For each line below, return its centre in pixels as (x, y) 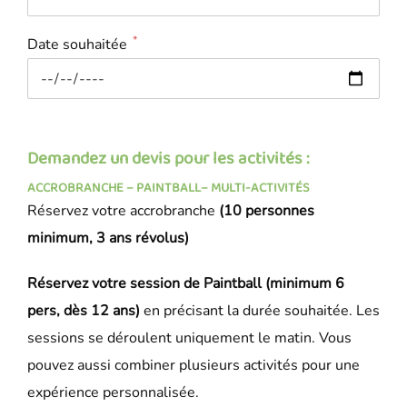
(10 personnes (267, 211)
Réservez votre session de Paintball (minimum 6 (186, 284)
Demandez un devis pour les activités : (169, 159)
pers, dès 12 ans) (84, 311)
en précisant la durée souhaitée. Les (260, 311)
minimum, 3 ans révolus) (108, 238)
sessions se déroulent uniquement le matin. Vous (189, 338)
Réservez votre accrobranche (123, 211)
